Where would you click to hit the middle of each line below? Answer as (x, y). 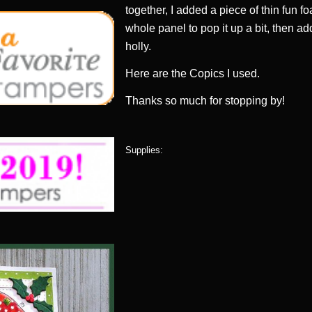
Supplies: (145, 150)
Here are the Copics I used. (193, 74)
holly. (139, 47)
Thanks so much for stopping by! (205, 101)
